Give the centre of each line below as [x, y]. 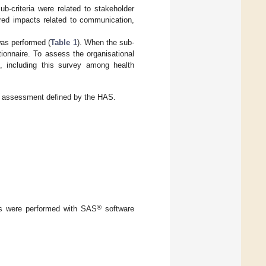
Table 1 [64, 42]
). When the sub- [106, 42]
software [118, 209]
